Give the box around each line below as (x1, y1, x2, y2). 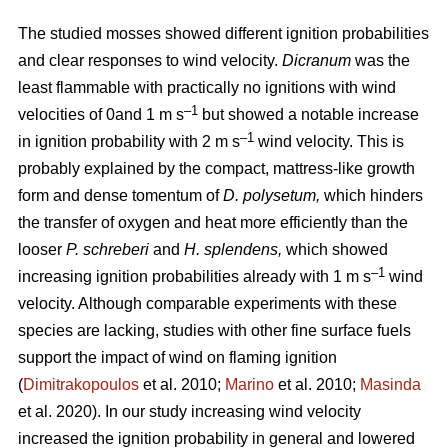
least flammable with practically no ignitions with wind (18, 79, 396, 97)
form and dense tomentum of (18, 187, 223, 205)
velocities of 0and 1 (18, 106, 159, 124)
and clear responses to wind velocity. (18, 52, 282, 70)
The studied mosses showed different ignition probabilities (18, 25, 429, 43)
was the (351, 52, 410, 70)
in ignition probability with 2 (18, 133, 215, 151)
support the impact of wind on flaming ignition (18, 349, 337, 367)
